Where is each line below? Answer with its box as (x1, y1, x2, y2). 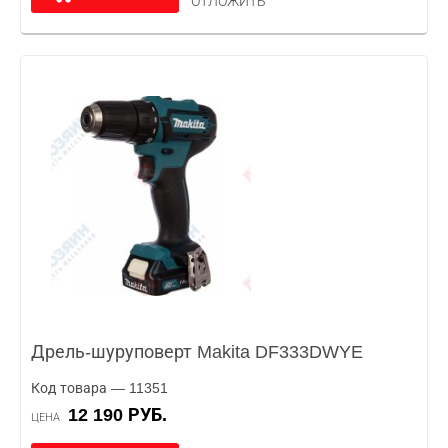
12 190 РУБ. (78, 405, 167, 425)
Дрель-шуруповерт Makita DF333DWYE (31, 342, 363, 362)
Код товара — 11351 (31, 380, 168, 396)
